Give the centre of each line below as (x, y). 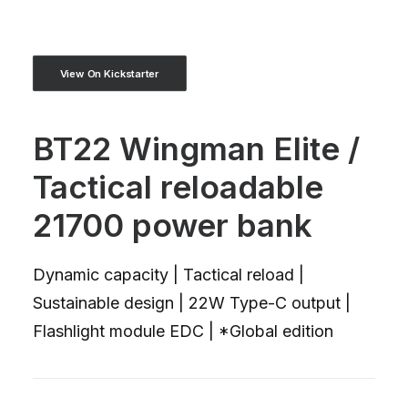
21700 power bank (173, 225)
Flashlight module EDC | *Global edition (183, 331)
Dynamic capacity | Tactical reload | (168, 275)
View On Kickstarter (109, 73)
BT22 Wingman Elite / (196, 148)
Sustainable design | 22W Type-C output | (192, 303)
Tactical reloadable (178, 187)
